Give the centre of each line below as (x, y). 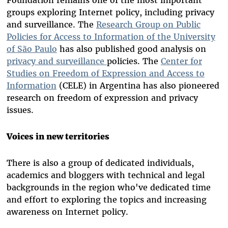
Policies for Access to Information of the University (111, 37)
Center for (181, 61)
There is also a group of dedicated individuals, (100, 163)
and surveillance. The (51, 25)
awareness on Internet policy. (67, 212)
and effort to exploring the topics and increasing (106, 200)
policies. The (134, 61)
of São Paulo (32, 49)
